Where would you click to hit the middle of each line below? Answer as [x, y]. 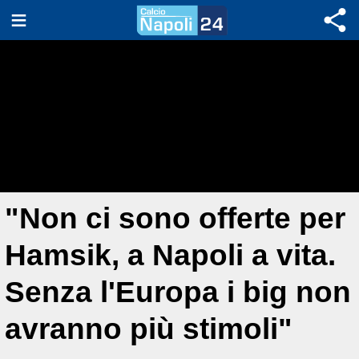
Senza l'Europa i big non [178, 292]
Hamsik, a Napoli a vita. [170, 255]
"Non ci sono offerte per [175, 218]
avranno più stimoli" [149, 329]
